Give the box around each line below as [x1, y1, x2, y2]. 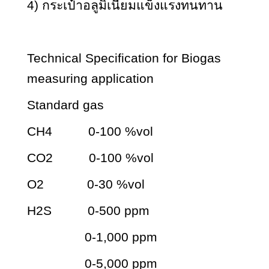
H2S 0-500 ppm [27, 203, 150, 218]
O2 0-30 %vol [27, 177, 145, 192]
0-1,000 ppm [27, 229, 157, 244]
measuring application [27, 71, 154, 86]
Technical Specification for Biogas [27, 50, 221, 65]
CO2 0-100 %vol [27, 150, 157, 165]
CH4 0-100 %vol [27, 124, 153, 139]
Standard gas [27, 97, 104, 112]
